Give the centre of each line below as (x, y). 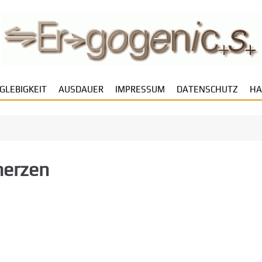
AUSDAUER (81, 89)
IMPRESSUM (140, 89)
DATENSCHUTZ (207, 89)
